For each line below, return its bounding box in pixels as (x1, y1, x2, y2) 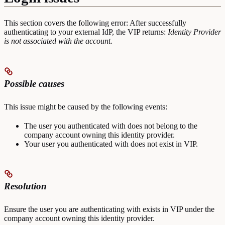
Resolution (4, 181, 47, 192)
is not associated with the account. (4, 37, 113, 46)
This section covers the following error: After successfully (4, 19, 186, 28)
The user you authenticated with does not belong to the (24, 121, 197, 130)
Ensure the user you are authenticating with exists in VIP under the (4, 204, 214, 213)
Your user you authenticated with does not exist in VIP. (24, 139, 198, 148)
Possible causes (4, 78, 64, 89)
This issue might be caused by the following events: (4, 102, 167, 111)
